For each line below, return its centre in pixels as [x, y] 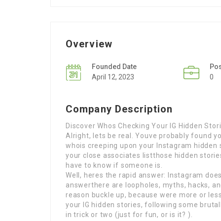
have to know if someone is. [114, 165]
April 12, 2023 [113, 77]
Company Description [119, 109]
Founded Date [114, 67]
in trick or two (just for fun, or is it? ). [129, 215]
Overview [89, 44]
